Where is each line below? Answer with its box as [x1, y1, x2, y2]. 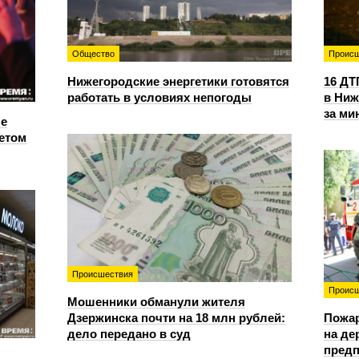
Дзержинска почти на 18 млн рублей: [67, 311, 285, 325]
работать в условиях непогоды [67, 91, 252, 104]
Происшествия [72, 269, 133, 279]
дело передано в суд [67, 327, 191, 341]
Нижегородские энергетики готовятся [67, 75, 289, 88]
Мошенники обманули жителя [67, 295, 245, 309]
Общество [72, 49, 115, 58]
